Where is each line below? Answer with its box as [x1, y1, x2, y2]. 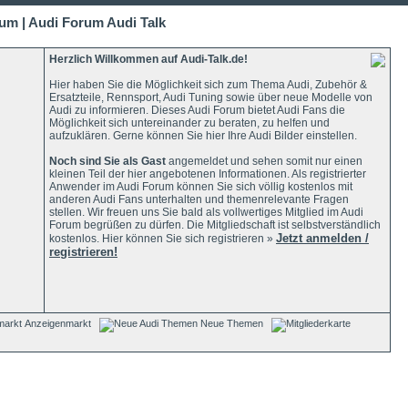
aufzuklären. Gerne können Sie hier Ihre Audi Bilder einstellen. [49, 129, 357, 142]
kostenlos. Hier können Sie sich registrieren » [49, 232, 276, 245]
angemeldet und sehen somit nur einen [166, 155, 362, 168]
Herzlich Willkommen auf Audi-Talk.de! [49, 53, 248, 66]
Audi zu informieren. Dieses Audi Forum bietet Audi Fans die [49, 104, 345, 117]
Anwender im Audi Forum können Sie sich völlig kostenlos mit [49, 180, 352, 193]
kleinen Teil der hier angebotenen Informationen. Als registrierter [49, 168, 366, 180]
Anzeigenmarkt [25, 318, 91, 329]
